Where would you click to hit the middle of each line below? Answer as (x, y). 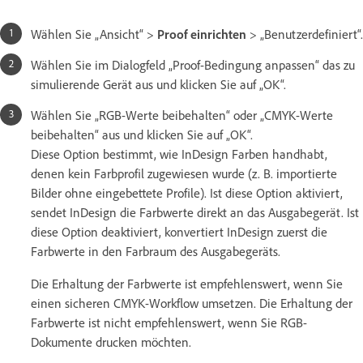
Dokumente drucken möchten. (111, 342)
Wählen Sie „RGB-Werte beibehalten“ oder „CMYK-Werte (182, 115)
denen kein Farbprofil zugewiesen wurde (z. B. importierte (184, 173)
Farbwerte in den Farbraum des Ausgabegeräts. (156, 251)
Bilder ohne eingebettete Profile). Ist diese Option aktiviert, (187, 192)
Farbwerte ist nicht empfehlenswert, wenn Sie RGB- (169, 322)
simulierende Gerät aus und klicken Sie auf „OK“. (158, 84)
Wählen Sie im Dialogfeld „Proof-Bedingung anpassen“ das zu (193, 64)
